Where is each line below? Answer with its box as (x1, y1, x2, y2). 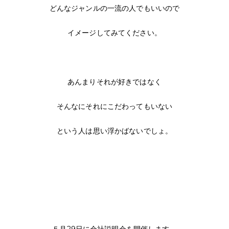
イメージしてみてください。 (67, 28, 162, 37)
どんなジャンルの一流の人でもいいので (49, 4, 180, 13)
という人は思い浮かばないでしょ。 (56, 126, 173, 135)
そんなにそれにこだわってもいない (56, 102, 173, 111)
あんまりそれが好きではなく (67, 77, 162, 86)
